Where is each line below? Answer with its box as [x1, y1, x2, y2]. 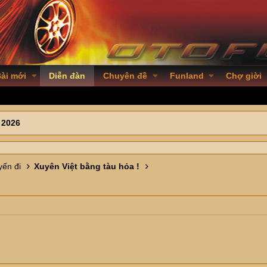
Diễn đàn [48, 71, 85, 80]
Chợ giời [226, 71, 262, 80]
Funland [169, 71, 204, 80]
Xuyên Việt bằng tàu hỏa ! [33, 162, 139, 171]
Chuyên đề [103, 71, 147, 80]
